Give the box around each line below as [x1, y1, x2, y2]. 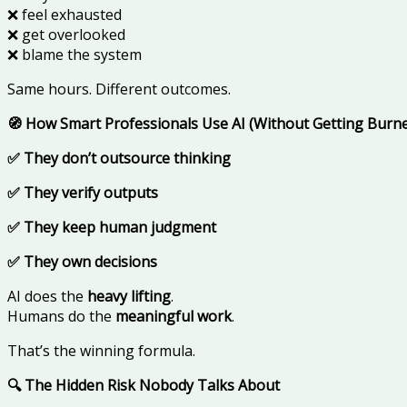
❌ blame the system [7, 45, 142, 65]
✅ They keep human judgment [7, 217, 216, 238]
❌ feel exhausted [7, 5, 122, 25]
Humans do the [7, 306, 115, 327]
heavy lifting [87, 286, 171, 307]
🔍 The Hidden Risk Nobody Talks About [7, 375, 280, 396]
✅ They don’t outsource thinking [7, 148, 231, 169]
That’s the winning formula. [7, 341, 195, 362]
